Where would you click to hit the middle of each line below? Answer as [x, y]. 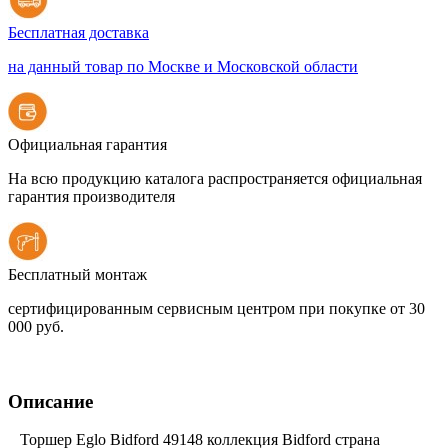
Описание [50, 401]
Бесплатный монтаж [77, 274]
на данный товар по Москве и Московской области [183, 66]
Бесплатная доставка [78, 32]
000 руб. [36, 326]
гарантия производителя [91, 196]
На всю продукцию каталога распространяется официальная [215, 178]
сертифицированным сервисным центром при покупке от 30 [216, 308]
